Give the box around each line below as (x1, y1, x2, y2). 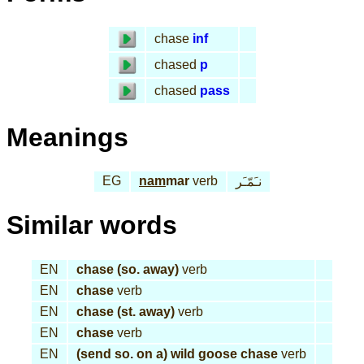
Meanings (6, 122, 128, 152)
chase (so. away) (76, 262, 179, 276)
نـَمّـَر (236, 175, 262, 189)
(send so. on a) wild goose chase (76, 346, 278, 361)
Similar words (6, 210, 177, 240)
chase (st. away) (76, 304, 175, 318)
